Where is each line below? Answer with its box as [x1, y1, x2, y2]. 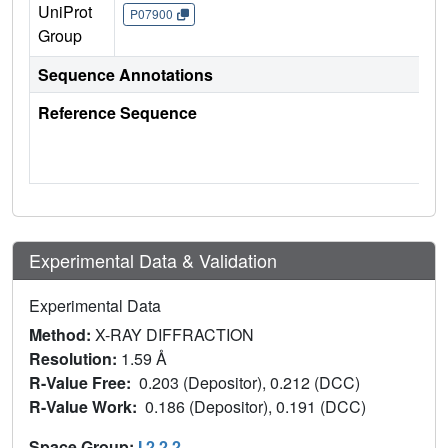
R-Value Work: [29, 395, 145, 419]
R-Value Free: [29, 371, 139, 395]
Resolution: [29, 347, 121, 371]
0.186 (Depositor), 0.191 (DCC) [145, 395, 370, 419]
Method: [29, 323, 95, 347]
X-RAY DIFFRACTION [95, 323, 254, 347]
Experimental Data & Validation [29, 247, 277, 274]
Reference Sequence [38, 101, 197, 125]
